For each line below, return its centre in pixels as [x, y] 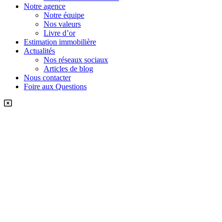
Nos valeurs [62, 24]
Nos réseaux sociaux [76, 59]
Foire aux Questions [55, 86]
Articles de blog [68, 68]
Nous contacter [47, 77]
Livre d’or [59, 33]
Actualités [39, 51]
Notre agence [45, 6]
